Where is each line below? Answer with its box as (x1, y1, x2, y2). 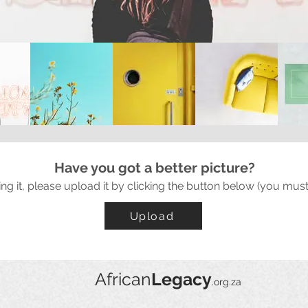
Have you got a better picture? (54, 159, 255, 176)
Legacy (151, 269, 212, 289)
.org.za (212, 276, 241, 287)
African (95, 269, 151, 289)
